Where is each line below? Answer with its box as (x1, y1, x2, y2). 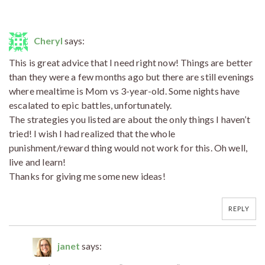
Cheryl (34, 34, 63, 46)
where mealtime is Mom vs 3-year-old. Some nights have (9, 85, 240, 96)
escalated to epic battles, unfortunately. (9, 99, 172, 111)
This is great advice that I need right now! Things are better (9, 56, 253, 68)
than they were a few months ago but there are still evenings (9, 70, 254, 82)
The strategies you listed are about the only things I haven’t (9, 113, 250, 125)
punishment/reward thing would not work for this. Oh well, (9, 141, 248, 153)
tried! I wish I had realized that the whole (9, 127, 175, 139)
